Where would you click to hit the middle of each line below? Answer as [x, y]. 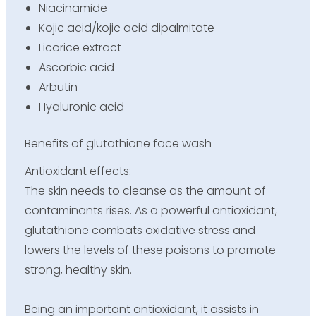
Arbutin [58, 87]
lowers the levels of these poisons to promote [150, 250]
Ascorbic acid [76, 67]
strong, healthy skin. [78, 270]
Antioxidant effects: [78, 171]
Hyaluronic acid [81, 107]
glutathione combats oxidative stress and [140, 231]
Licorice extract [80, 47]
